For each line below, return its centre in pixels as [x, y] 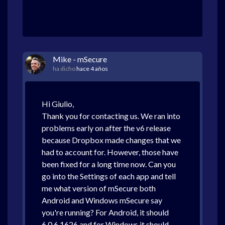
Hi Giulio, [58, 104]
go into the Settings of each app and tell [109, 176]
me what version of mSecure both [99, 188]
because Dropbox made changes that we [111, 140]
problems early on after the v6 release [106, 128]
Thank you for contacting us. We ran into [111, 116]
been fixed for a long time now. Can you [109, 164]
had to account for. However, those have [110, 152]
